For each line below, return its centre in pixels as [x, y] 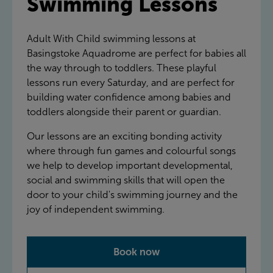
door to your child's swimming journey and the [132, 194]
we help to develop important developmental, [130, 165]
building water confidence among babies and [129, 97]
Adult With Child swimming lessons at [111, 38]
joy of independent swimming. [96, 209]
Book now [136, 251]
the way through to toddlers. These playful [122, 68]
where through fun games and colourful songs [131, 151]
